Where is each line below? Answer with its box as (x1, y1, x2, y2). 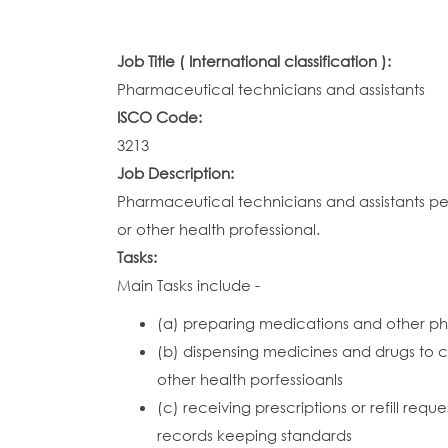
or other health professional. (117, 219, 320, 239)
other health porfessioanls (157, 369, 343, 389)
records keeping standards (157, 425, 352, 445)
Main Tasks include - (117, 275, 260, 295)
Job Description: (117, 163, 238, 183)
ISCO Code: (117, 107, 206, 127)
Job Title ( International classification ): (117, 51, 395, 71)
